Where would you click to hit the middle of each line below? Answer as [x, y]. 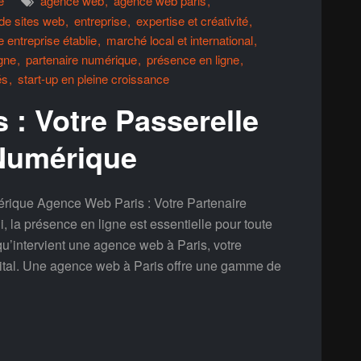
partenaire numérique [81, 59]
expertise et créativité [192, 21]
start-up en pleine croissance [93, 79]
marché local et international [180, 40]
